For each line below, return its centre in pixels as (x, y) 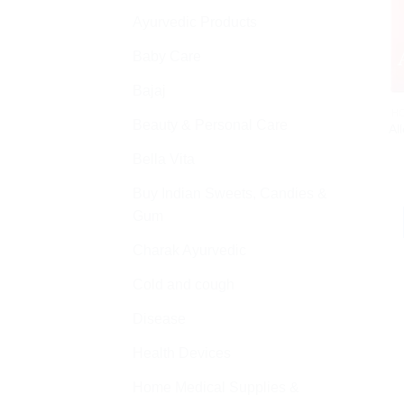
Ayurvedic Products (195, 23)
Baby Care (167, 57)
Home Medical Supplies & (216, 388)
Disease (159, 319)
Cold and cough (184, 285)
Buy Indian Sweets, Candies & (230, 194)
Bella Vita (164, 160)
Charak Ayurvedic (189, 251)
